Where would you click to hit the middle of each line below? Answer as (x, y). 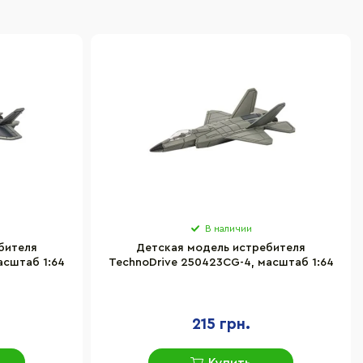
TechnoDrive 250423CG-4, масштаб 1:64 (221, 263)
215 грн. (221, 325)
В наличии (228, 228)
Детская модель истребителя (221, 248)
